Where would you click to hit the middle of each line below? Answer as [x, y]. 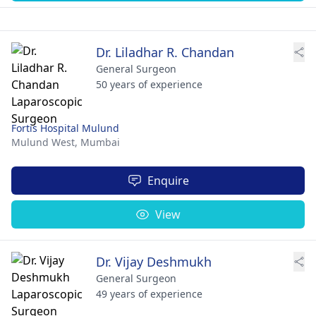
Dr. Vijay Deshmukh [154, 261]
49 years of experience [149, 293]
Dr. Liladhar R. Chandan [165, 52]
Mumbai [100, 142]
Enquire [168, 180]
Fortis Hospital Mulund [65, 128]
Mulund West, [46, 142]
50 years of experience [149, 84]
